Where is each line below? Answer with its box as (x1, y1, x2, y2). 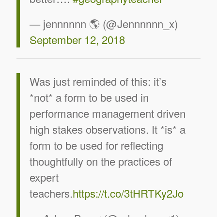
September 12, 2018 (29, 31, 125, 47)
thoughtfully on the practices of (29, 153, 172, 169)
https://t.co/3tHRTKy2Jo (72, 185, 184, 201)
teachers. (29, 185, 73, 201)
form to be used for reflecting (29, 137, 163, 153)
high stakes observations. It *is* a (29, 121, 186, 137)
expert (29, 169, 59, 185)
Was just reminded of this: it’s (29, 73, 167, 89)
